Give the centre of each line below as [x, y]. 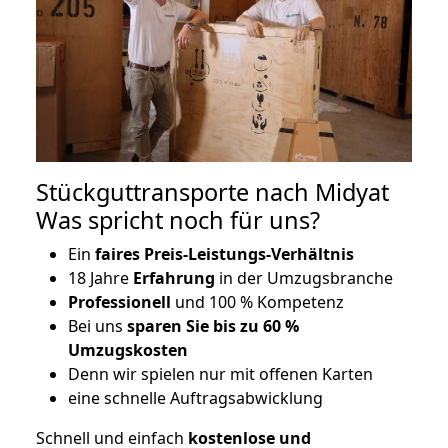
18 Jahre [100, 278]
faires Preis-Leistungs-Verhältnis [222, 254]
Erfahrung [174, 278]
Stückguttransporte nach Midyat [212, 192]
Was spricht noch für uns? [178, 220]
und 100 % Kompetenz [257, 302]
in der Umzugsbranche [304, 278]
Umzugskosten [128, 350]
